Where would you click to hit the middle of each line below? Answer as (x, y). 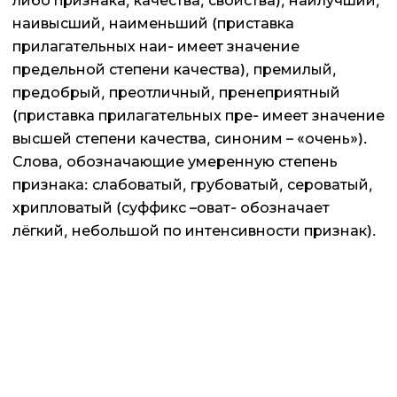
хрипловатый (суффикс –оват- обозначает (171, 208)
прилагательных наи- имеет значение (156, 47)
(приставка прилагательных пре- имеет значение (198, 116)
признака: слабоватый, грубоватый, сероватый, (193, 185)
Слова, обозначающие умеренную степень (175, 162)
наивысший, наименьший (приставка (153, 23)
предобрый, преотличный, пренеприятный (176, 93)
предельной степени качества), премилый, (175, 70)
